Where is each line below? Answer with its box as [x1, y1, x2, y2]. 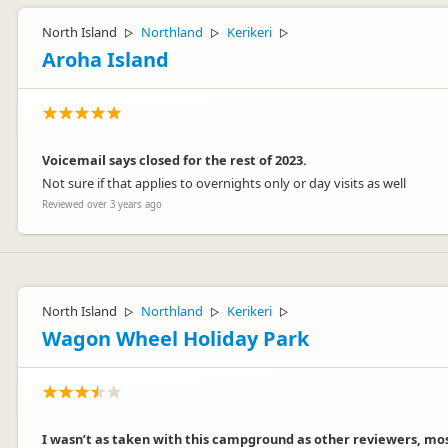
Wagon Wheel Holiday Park [42, 325, 309, 352]
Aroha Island [42, 46, 169, 73]
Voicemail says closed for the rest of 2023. [42, 151, 307, 169]
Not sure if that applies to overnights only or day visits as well [42, 174, 406, 192]
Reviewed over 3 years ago [42, 198, 162, 211]
